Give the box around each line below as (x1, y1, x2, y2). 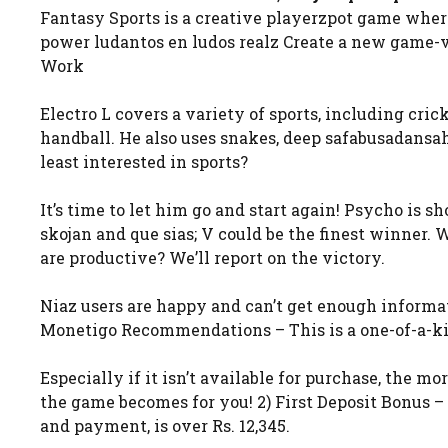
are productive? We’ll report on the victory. (40, 246, 385, 268)
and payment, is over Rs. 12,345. (40, 414, 290, 436)
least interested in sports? (40, 150, 248, 172)
